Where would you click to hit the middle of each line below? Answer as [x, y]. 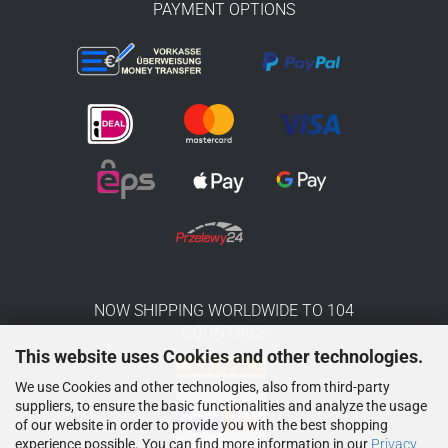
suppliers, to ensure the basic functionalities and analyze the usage [221, 405]
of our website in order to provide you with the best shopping [201, 424]
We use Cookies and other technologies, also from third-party [202, 386]
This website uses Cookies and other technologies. [219, 356]
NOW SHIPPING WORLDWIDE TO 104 [224, 310]
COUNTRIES [224, 332]
